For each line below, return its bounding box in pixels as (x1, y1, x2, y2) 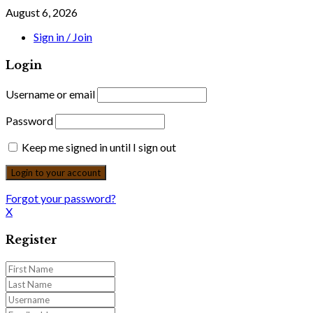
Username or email (6, 87, 95, 101)
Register (6, 232, 57, 247)
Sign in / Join (34, 30, 92, 43)
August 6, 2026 (6, 6, 78, 19)
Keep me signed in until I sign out (20, 140, 176, 154)
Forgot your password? (6, 191, 116, 205)
